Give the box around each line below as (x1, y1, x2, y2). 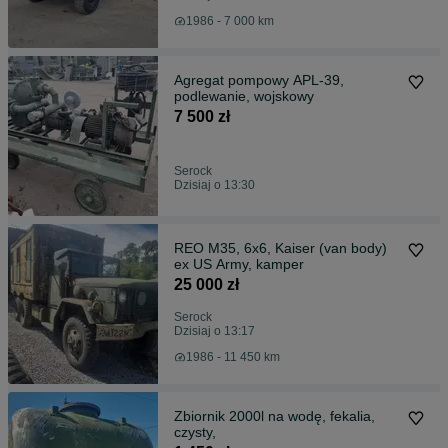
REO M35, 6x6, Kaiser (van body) (174, 240, 387, 257)
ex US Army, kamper (174, 256, 304, 273)
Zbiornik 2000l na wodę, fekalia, (174, 408, 375, 425)
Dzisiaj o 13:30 (174, 178, 255, 193)
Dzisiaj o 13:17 (174, 324, 255, 339)
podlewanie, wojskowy (174, 88, 314, 105)
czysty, (174, 424, 216, 441)
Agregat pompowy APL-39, (174, 72, 344, 89)
